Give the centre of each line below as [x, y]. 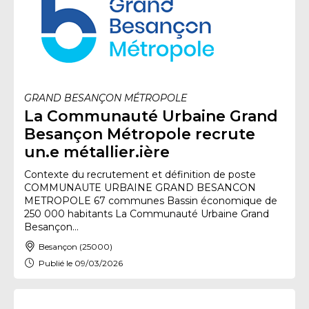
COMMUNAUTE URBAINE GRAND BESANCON [140, 188]
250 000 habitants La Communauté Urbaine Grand [147, 214]
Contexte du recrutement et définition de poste [140, 175]
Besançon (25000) [76, 246]
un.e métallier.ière [97, 152]
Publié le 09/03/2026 [81, 263]
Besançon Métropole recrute [140, 134]
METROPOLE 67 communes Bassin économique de [151, 201]
